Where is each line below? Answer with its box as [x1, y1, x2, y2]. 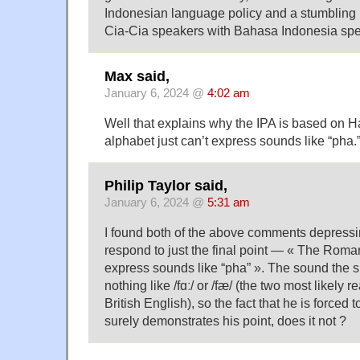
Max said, [104, 67, 170, 84]
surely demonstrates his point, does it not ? [104, 313, 346, 328]
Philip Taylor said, [104, 177, 227, 194]
